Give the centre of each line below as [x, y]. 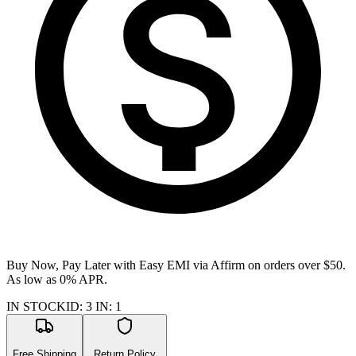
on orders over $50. [295, 265]
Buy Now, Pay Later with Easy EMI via [108, 265]
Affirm [228, 265]
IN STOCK [36, 307]
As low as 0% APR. [57, 280]
